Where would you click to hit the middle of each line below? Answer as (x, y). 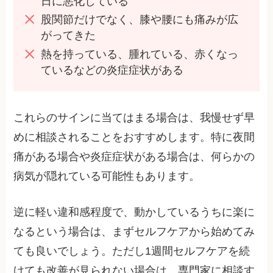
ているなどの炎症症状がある (112, 70)
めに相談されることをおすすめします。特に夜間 (134, 137)
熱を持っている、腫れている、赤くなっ (140, 54)
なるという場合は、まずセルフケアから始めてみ (134, 231)
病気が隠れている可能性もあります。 (107, 176)
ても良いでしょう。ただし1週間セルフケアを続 (132, 251)
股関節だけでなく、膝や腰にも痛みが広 (140, 20)
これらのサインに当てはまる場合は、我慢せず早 (134, 117)
